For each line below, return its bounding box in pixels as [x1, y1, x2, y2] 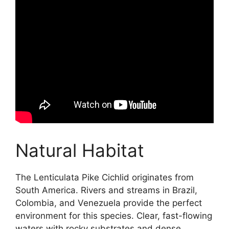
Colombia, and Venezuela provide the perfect [15, 198, 202, 209]
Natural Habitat [15, 140, 144, 162]
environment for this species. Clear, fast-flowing [15, 211, 212, 221]
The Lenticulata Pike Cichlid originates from [15, 172, 194, 183]
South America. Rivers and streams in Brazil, [15, 185, 197, 196]
